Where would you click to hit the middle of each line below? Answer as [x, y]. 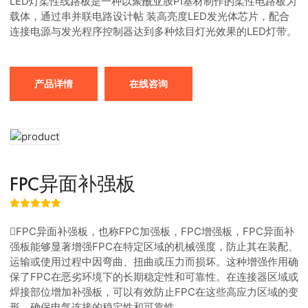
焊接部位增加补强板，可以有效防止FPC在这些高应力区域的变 [154, 292]
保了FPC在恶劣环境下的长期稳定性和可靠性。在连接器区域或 [154, 277]
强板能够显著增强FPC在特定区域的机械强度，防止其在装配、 [154, 246]
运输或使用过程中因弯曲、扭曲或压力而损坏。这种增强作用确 [154, 262]
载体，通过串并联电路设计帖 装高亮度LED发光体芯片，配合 [150, 16]
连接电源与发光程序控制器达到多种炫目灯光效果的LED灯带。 [153, 31]
